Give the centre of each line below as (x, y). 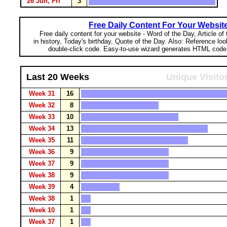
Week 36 (43, 152)
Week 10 (43, 210)
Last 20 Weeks (58, 77)
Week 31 (43, 93)
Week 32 (43, 105)
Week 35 (43, 140)
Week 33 (43, 117)
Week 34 (43, 128)
